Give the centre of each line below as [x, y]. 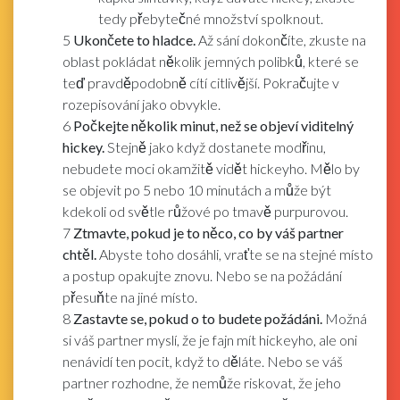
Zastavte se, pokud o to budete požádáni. [198, 318]
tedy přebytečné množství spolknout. [211, 18]
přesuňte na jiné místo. [130, 296]
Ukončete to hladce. [134, 39]
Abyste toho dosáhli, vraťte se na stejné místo [235, 254]
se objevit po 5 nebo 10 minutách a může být [197, 189]
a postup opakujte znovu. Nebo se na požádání [202, 275]
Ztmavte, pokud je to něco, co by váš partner [208, 232]
